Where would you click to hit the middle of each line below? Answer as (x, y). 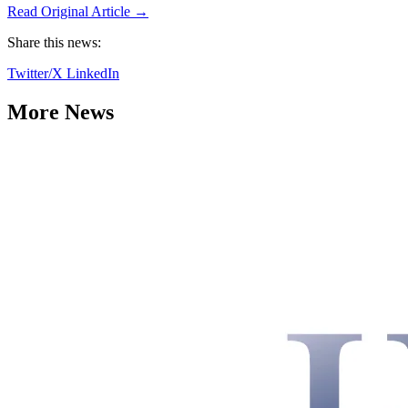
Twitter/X (37, 74)
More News (61, 112)
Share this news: (54, 43)
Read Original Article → (78, 12)
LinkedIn (93, 74)
